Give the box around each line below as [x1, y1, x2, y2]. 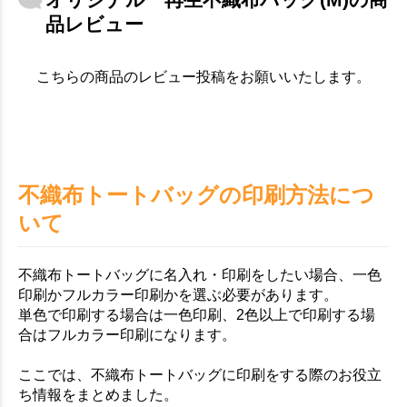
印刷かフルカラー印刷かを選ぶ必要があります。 [18, 287, 338, 303]
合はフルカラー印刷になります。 [18, 327, 236, 343]
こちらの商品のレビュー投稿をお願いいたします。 [36, 69, 371, 85]
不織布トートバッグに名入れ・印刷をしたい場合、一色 [18, 267, 382, 283]
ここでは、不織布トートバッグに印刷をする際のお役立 [18, 367, 382, 383]
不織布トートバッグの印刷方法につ [18, 183, 374, 208]
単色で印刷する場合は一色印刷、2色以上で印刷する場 [18, 307, 375, 323]
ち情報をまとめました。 [18, 387, 178, 403]
